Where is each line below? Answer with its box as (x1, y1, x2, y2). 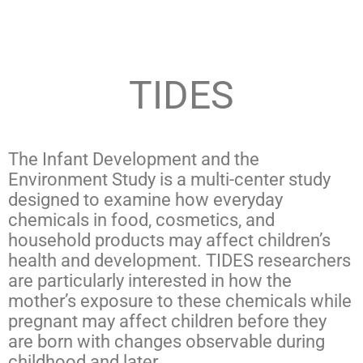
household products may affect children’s (8, 229, 331, 250)
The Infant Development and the (8, 148, 259, 169)
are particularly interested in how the (8, 270, 292, 291)
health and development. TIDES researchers (8, 250, 351, 271)
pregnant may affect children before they (8, 310, 327, 331)
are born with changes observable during (8, 331, 325, 352)
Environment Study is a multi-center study (8, 169, 331, 190)
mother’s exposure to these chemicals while (8, 290, 352, 311)
